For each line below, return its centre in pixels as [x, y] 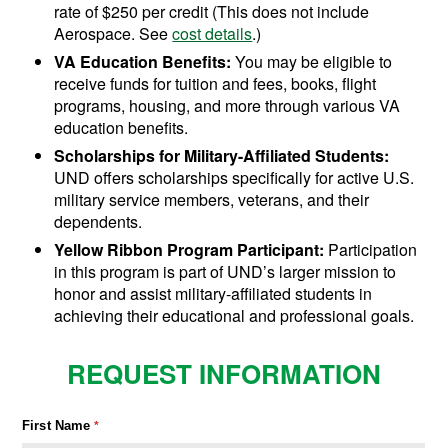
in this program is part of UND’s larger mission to [225, 272]
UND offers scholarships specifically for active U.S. [234, 178]
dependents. [98, 222]
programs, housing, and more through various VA [227, 106]
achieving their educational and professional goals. [234, 316]
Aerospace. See [113, 34]
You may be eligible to [312, 62]
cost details [212, 34]
